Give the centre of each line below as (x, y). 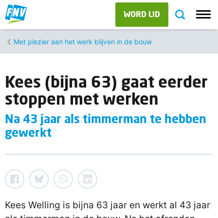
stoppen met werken (82, 99)
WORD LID (142, 14)
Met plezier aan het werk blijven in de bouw (83, 41)
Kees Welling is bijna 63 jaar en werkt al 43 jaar (108, 205)
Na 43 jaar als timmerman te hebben (106, 118)
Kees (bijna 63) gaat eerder (106, 82)
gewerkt (28, 132)
